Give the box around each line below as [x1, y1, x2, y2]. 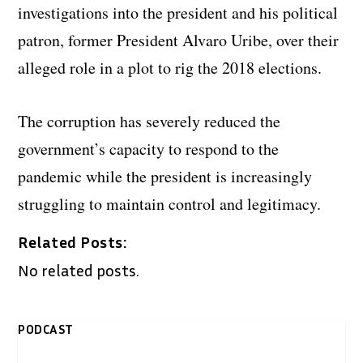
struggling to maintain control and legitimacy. [18, 193, 322, 216]
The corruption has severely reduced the [18, 110, 281, 133]
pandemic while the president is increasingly [18, 165, 313, 188]
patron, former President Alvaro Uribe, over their [18, 29, 340, 52]
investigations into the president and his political [18, 2, 339, 24]
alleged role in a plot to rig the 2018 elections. [18, 57, 322, 79]
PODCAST [18, 321, 74, 338]
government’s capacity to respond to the [18, 138, 280, 160]
